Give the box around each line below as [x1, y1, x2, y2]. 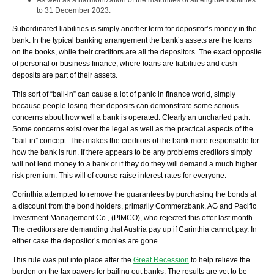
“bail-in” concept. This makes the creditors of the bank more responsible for [12, 136, 259, 146]
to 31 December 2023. [37, 6, 111, 15]
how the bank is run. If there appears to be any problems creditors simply [12, 148, 252, 157]
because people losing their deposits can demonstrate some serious [12, 102, 239, 111]
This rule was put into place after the [12, 256, 133, 265]
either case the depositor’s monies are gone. [12, 237, 160, 246]
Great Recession [133, 256, 189, 265]
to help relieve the [189, 256, 250, 265]
